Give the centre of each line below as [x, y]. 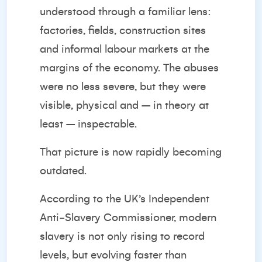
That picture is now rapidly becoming [131, 152]
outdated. [63, 171]
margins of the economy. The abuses [129, 68]
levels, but [65, 255]
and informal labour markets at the [125, 49]
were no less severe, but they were [123, 87]
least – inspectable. [88, 124]
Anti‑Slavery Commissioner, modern [128, 218]
